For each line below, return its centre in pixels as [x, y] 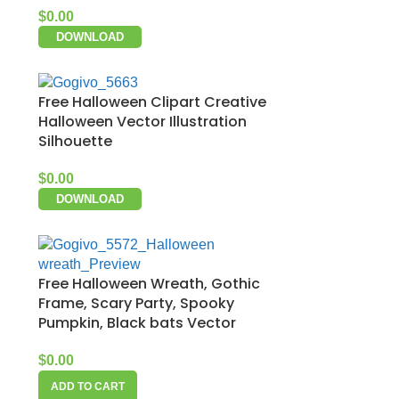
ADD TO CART [88, 387]
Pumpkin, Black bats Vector [137, 323]
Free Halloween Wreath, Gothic [149, 284]
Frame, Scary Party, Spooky [136, 304]
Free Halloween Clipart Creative [152, 102]
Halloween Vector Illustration [142, 122]
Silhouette [75, 142]
